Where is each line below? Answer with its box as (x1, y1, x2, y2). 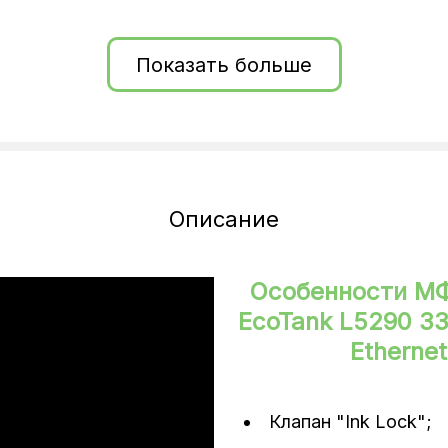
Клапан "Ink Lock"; (269, 411, 432, 432)
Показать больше (136, 52, 312, 77)
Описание (169, 206, 279, 232)
